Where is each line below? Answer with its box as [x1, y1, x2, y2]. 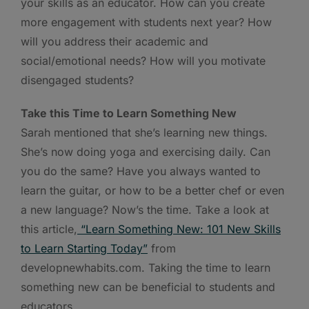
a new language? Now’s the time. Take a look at [21, 202, 269, 217]
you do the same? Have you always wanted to [21, 163, 261, 178]
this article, [21, 221, 77, 236]
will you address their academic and [21, 34, 208, 48]
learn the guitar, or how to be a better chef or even [21, 183, 284, 197]
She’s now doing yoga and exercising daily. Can [21, 144, 270, 159]
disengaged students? [21, 72, 134, 87]
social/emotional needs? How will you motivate [21, 53, 266, 68]
